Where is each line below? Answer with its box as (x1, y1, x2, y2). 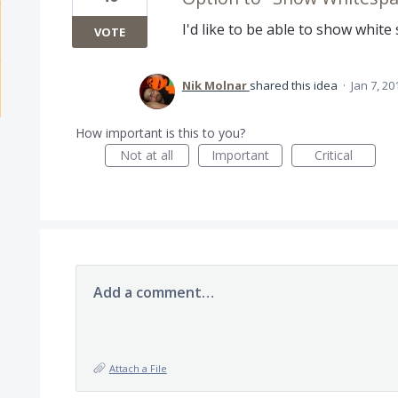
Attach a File (108, 362, 167, 375)
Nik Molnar (181, 77, 247, 93)
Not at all (120, 147, 174, 163)
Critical (314, 147, 353, 163)
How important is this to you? (75, 124, 245, 141)
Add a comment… (92, 283, 214, 302)
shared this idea (249, 77, 340, 93)
